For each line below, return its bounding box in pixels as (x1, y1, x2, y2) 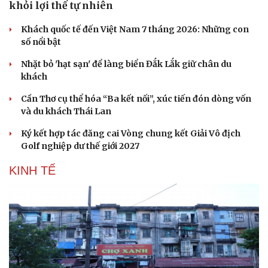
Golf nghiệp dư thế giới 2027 (21, 140, 139, 151)
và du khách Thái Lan (21, 105, 111, 117)
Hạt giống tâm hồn (145, 4, 215, 14)
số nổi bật (21, 36, 61, 47)
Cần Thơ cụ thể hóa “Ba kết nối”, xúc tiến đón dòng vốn (21, 93, 251, 104)
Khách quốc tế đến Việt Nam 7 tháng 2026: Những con (21, 23, 249, 35)
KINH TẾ (9, 163, 56, 177)
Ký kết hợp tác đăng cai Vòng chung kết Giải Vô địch (21, 127, 240, 139)
